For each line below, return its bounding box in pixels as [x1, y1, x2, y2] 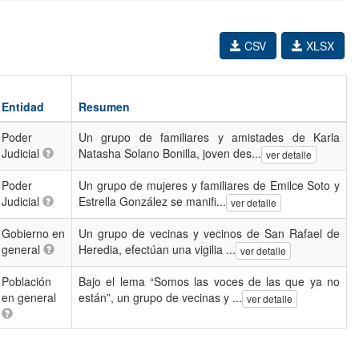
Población [2, 273, 51, 289]
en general [2, 289, 56, 305]
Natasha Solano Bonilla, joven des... [79, 145, 261, 161]
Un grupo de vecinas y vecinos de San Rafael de [79, 225, 340, 241]
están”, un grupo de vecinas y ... [79, 289, 242, 305]
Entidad [2, 99, 44, 115]
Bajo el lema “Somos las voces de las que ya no [79, 273, 340, 289]
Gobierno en [2, 225, 65, 241]
